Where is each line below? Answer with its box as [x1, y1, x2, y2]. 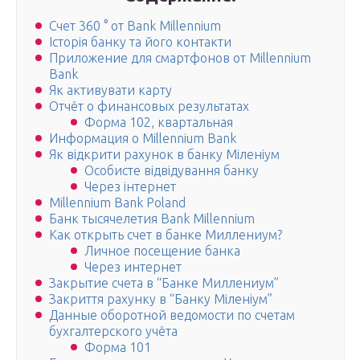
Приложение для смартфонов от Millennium [49, 51, 311, 66]
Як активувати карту [49, 83, 172, 98]
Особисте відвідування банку [84, 163, 259, 178]
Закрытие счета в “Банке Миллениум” [49, 276, 279, 291]
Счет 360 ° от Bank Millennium [49, 18, 221, 34]
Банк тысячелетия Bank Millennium [49, 211, 255, 227]
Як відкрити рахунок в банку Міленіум [49, 147, 280, 162]
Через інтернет [84, 179, 176, 194]
